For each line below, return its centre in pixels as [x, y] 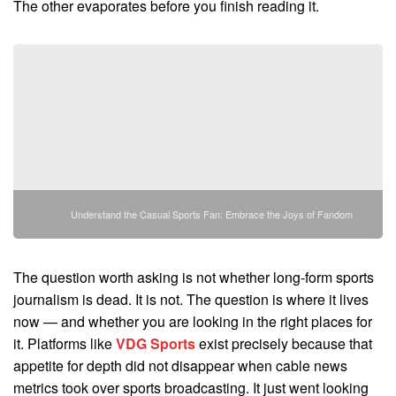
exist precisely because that [284, 343]
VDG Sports [156, 343]
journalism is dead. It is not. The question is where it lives [191, 299]
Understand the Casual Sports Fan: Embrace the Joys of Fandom [211, 213]
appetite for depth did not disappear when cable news [180, 365]
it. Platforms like [65, 343]
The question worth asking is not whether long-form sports [194, 277]
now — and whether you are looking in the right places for [193, 321]
